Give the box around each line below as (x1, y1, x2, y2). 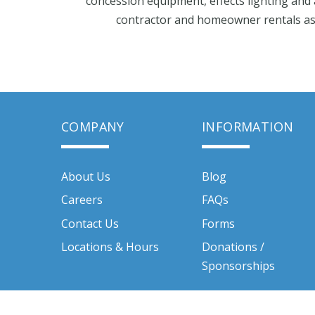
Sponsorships (202, 257, 275, 274)
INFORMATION (202, 117, 294, 135)
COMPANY (61, 117, 124, 135)
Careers (61, 192, 103, 208)
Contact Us (61, 215, 119, 231)
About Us (61, 168, 110, 184)
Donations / (202, 238, 264, 255)
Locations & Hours (61, 238, 159, 255)
